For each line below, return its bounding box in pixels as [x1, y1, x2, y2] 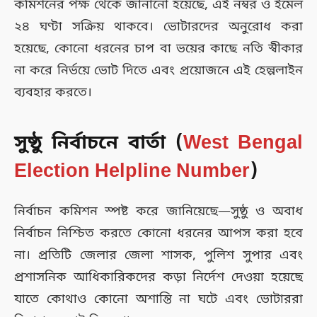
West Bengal [183, 131, 303, 157]
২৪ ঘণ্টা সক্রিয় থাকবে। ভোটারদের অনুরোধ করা [14, 18, 303, 35]
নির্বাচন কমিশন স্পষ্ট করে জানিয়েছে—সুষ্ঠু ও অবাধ [14, 202, 303, 220]
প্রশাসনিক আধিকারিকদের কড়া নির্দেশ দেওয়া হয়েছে [14, 268, 303, 286]
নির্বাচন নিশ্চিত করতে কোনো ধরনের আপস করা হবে [14, 224, 303, 242]
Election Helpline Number [14, 159, 250, 185]
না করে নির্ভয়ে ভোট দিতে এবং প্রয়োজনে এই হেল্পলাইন [14, 62, 303, 79]
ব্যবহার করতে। [14, 83, 92, 101]
